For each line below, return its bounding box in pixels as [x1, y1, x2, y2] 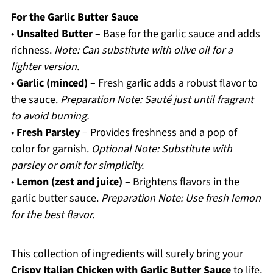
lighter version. [10, 59, 79, 75]
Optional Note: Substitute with [91, 141, 232, 157]
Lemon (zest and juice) [16, 174, 122, 190]
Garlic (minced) [16, 76, 88, 91]
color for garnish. [10, 141, 91, 157]
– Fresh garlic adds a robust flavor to [87, 76, 258, 91]
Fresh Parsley [16, 125, 80, 141]
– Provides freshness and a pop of [79, 125, 237, 141]
